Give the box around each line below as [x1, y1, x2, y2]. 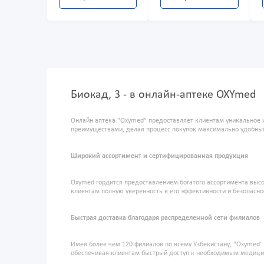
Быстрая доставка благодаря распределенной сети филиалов [71, 214, 260, 222]
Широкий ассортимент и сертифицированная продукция [71, 153, 248, 160]
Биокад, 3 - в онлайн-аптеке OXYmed [71, 89, 256, 101]
